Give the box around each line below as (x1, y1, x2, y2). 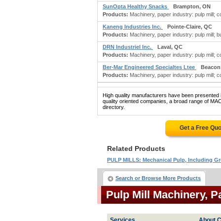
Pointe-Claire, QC (167, 24, 212, 30)
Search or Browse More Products (115, 175, 201, 181)
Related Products (107, 145, 165, 152)
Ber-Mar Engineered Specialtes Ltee (103, 64, 196, 70)
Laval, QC (157, 44, 183, 50)
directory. (103, 104, 125, 110)
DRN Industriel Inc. (103, 44, 153, 50)
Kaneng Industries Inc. (103, 24, 163, 30)
